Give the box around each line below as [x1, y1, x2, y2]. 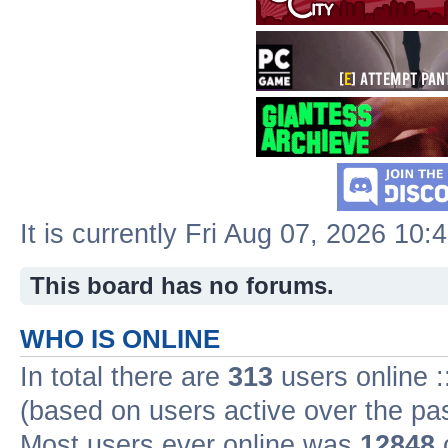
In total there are [20, 362, 228, 393]
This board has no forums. [30, 272, 334, 300]
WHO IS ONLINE [20, 325, 220, 354]
